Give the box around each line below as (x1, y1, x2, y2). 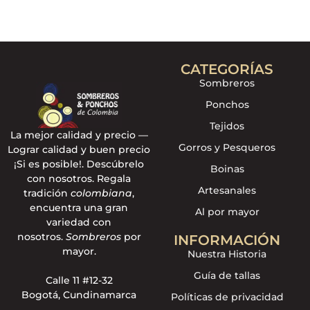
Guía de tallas (194, 268, 261, 282)
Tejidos (210, 119, 245, 132)
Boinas (210, 162, 244, 175)
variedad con (46, 215, 112, 228)
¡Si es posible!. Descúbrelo (14, 157, 145, 170)
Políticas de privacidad (170, 290, 284, 303)
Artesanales (198, 183, 257, 197)
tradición (24, 186, 71, 199)
